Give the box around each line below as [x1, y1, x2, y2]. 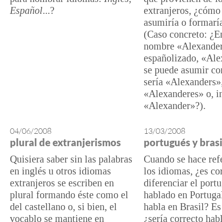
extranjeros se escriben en [10, 177, 114, 188]
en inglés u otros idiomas [10, 166, 111, 176]
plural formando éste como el [10, 189, 128, 200]
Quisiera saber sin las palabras [10, 154, 132, 165]
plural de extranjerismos [10, 136, 121, 148]
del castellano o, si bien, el [10, 201, 117, 212]
